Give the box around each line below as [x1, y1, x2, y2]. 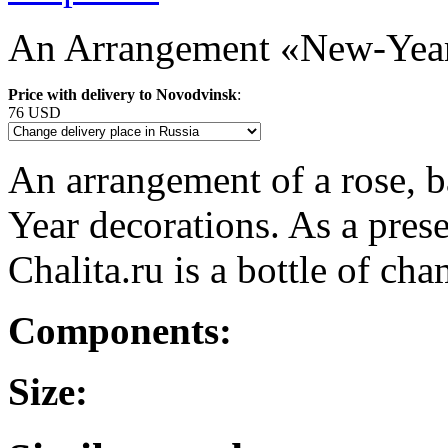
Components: [8, 308, 232, 352]
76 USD [8, 103, 61, 121]
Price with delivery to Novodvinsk [8, 85, 237, 103]
